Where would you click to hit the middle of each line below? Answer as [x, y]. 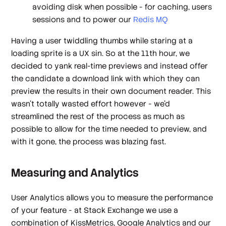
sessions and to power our [83, 20]
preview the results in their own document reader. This [111, 91]
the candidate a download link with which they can [106, 78]
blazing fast [143, 141]
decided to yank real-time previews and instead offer [110, 66]
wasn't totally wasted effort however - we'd [91, 103]
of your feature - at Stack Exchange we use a [95, 210]
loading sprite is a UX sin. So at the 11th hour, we [101, 53]
